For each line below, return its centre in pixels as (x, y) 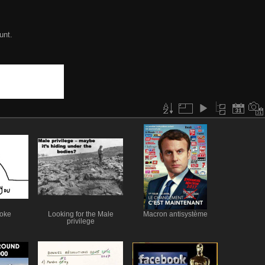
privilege (80, 221)
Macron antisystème (175, 214)
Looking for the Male (80, 214)
